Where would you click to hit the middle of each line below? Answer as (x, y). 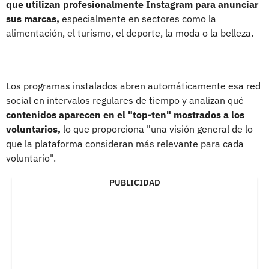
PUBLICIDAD (134, 182)
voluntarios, (33, 129)
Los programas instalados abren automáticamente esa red (133, 86)
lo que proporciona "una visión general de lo (157, 129)
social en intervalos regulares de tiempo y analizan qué (125, 100)
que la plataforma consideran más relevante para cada (125, 143)
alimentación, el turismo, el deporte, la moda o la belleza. (130, 33)
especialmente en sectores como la (138, 18)
